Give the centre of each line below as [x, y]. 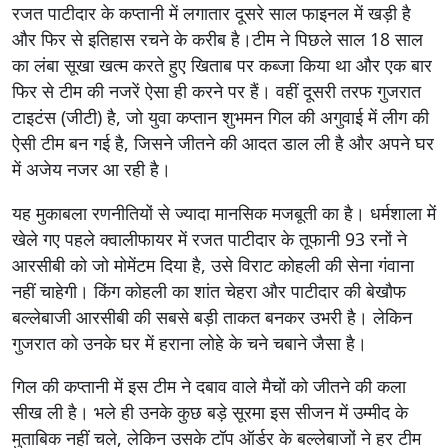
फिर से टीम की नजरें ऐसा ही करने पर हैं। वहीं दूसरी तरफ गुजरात [216, 90]
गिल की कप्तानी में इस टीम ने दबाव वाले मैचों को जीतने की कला [209, 386]
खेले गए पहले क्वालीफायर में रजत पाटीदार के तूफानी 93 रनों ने [209, 238]
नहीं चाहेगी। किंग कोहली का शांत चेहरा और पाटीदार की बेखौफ [209, 290]
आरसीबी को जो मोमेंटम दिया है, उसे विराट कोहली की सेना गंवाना [213, 264]
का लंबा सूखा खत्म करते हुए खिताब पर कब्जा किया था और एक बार [222, 64]
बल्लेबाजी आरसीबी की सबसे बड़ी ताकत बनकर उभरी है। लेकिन [212, 316]
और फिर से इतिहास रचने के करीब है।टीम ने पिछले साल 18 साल [217, 38]
